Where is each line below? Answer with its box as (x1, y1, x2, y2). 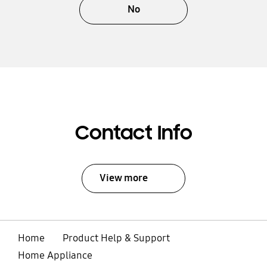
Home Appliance (17, 249, 92, 262)
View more (100, 172, 148, 185)
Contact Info (74, 120, 193, 146)
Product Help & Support (62, 232, 170, 245)
